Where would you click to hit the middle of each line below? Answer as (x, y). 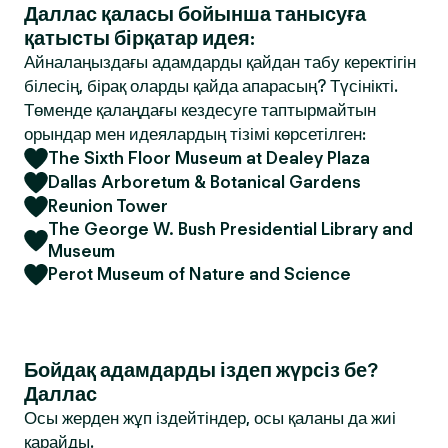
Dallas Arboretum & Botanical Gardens (204, 182)
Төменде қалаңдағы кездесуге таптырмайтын (200, 110)
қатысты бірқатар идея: (139, 38)
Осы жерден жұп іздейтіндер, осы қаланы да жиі (210, 418)
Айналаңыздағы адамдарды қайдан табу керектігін (220, 62)
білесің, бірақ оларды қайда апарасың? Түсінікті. (211, 86)
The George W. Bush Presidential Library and (230, 229)
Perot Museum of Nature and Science (199, 274)
